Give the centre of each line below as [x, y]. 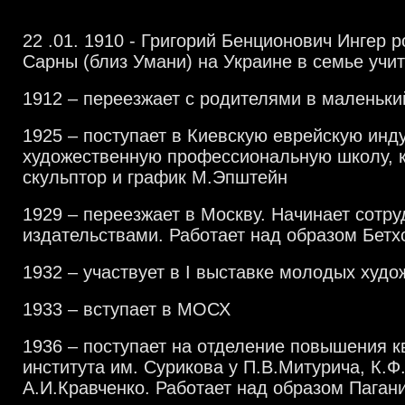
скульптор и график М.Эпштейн [155, 177]
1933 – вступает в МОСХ [127, 309]
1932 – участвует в [104, 272]
